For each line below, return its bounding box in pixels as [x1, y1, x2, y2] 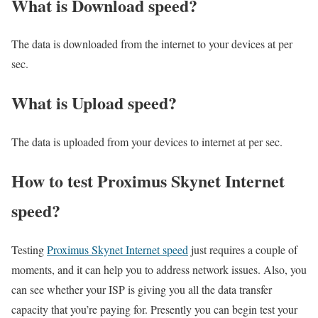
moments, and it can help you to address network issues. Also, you [11, 262, 307, 278]
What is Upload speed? [11, 90, 177, 116]
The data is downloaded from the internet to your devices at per [11, 36, 292, 52]
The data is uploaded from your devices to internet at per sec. [11, 134, 283, 150]
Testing [11, 242, 47, 258]
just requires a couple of [188, 242, 297, 258]
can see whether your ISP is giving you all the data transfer [11, 282, 272, 297]
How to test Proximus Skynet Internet [11, 168, 285, 194]
